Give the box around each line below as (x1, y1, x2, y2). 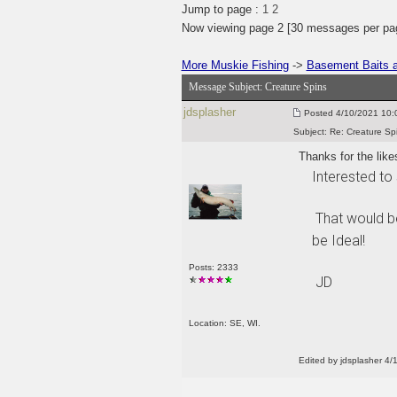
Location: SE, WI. (188, 317, 261, 328)
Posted (303, 108, 333, 118)
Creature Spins (264, 81, 327, 93)
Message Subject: (188, 81, 265, 93)
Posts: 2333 (188, 261, 238, 272)
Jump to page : (181, 3, 262, 16)
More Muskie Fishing (181, 58, 289, 72)
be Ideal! (311, 232, 365, 249)
